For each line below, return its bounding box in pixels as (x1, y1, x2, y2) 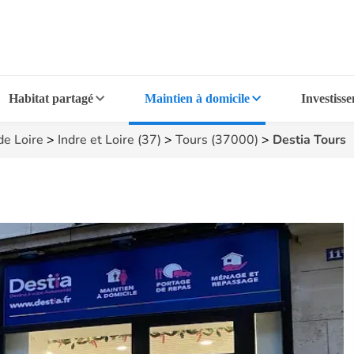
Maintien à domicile (144, 92, 250, 105)
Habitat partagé (9, 92, 94, 105)
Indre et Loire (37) (58, 131, 161, 149)
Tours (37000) (175, 131, 258, 149)
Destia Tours (273, 131, 346, 149)
